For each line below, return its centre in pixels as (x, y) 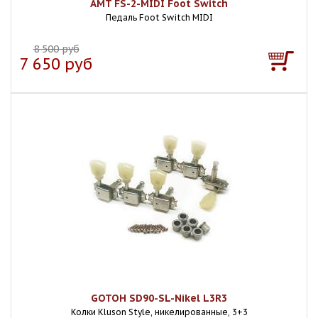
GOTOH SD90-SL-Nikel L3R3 (159, 298)
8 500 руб (56, 49)
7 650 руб (56, 64)
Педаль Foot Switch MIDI (159, 17)
